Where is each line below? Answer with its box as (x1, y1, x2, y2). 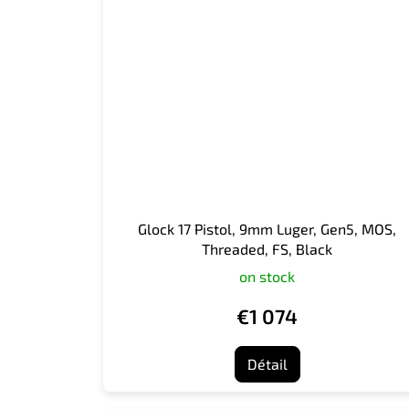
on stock (239, 267, 296, 285)
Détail (246, 354, 288, 372)
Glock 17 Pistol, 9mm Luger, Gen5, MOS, (138, 219, 397, 237)
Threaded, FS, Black (202, 239, 333, 257)
